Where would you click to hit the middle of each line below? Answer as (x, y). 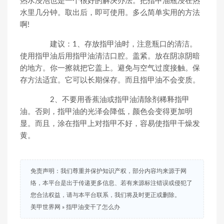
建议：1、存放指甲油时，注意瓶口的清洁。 (116, 44)
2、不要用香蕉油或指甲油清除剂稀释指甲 (112, 100)
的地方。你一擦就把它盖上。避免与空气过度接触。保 (110, 68)
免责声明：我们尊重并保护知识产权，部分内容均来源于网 (108, 171)
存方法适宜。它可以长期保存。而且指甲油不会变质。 (110, 80)
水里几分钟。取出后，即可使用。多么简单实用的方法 (110, 13)
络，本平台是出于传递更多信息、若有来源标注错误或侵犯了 (111, 183)
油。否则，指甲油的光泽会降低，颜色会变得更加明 (106, 112)
